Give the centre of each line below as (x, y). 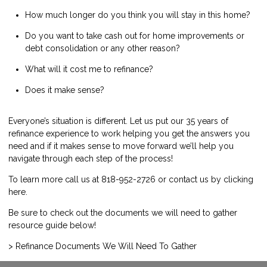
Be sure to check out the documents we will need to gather (123, 212)
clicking (238, 179)
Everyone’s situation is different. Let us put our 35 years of (118, 121)
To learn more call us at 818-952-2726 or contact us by (116, 179)
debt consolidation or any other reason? (103, 48)
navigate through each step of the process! (91, 158)
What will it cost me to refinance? (89, 69)
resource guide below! (52, 225)
